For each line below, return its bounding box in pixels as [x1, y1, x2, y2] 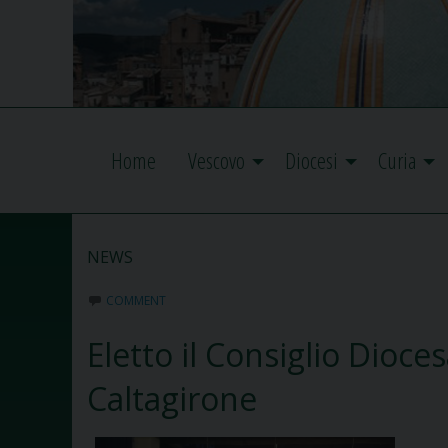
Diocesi [285, 145, 338, 177]
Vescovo [188, 145, 245, 177]
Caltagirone [87, 377, 257, 421]
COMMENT [106, 292, 166, 310]
